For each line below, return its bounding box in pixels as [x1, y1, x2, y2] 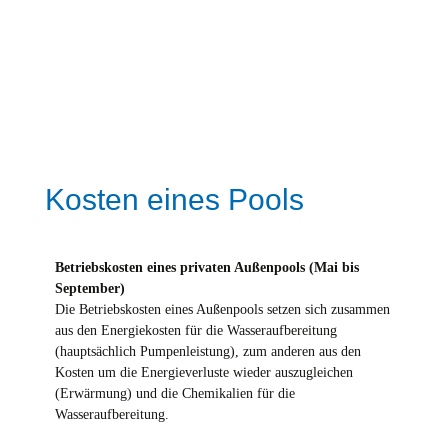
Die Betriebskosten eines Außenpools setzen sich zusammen [54, 302, 390, 317]
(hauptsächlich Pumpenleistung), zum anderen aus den [54, 344, 361, 359]
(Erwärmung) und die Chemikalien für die [54, 386, 295, 401]
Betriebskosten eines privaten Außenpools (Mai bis [54, 260, 359, 275]
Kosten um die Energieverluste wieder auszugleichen [54, 365, 353, 380]
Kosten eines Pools [44, 183, 304, 216]
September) [54, 281, 125, 296]
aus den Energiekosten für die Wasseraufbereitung [54, 323, 337, 338]
